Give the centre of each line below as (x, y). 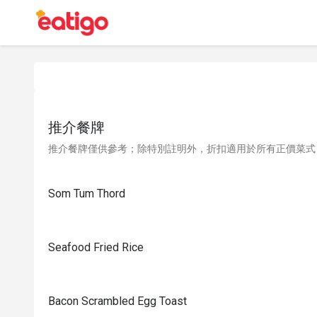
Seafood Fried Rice (96, 247)
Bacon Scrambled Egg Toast (117, 301)
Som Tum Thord (87, 194)
